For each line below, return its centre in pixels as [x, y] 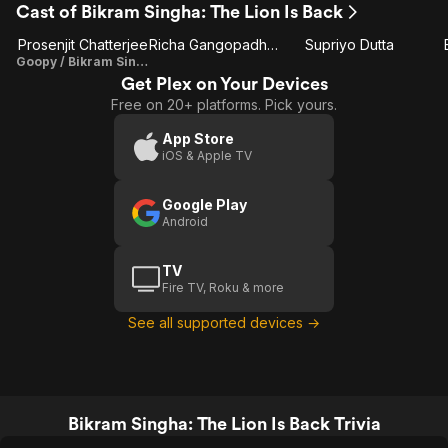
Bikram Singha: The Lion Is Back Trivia [224, 423]
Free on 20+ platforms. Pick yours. [224, 104]
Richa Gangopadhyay [273, 44]
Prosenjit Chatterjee [82, 44]
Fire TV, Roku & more [223, 287]
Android [185, 221]
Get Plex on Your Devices [224, 83]
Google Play [204, 204]
